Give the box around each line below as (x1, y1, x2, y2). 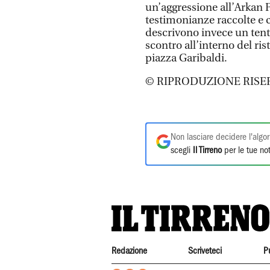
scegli (171, 146, 193, 155)
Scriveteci (188, 246, 222, 256)
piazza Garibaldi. (145, 51, 227, 64)
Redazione (111, 246, 147, 256)
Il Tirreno (193, 146, 222, 155)
